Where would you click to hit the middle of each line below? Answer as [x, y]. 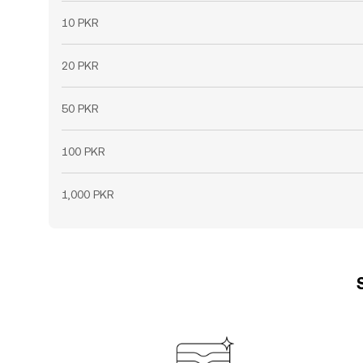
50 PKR [80, 109]
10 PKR [80, 23]
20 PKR [80, 66]
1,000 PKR [88, 194]
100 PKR [83, 152]
